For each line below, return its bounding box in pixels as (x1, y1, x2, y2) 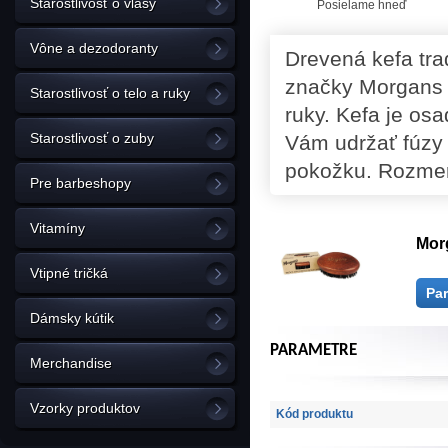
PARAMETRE (270, 342, 357, 359)
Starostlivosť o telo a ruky (30, 85, 190, 101)
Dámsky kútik (30, 310, 114, 326)
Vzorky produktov (30, 400, 140, 416)
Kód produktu (276, 407, 353, 421)
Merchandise (30, 355, 112, 371)
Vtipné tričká (30, 265, 108, 281)
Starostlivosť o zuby (30, 130, 154, 146)
